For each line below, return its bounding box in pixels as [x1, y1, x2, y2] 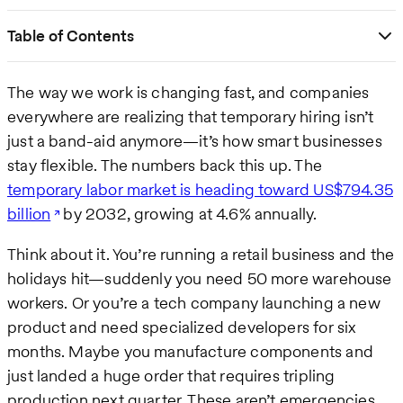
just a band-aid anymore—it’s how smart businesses [7, 129, 382, 152]
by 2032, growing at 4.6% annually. [59, 201, 318, 225]
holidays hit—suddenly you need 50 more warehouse [7, 266, 392, 290]
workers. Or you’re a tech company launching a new [7, 291, 381, 314]
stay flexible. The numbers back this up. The [7, 153, 322, 176]
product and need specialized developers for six [7, 315, 357, 338]
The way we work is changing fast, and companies [7, 80, 370, 103]
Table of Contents [7, 24, 134, 48]
